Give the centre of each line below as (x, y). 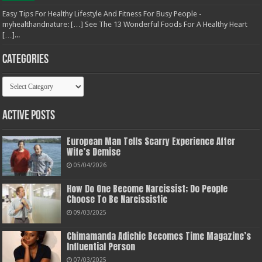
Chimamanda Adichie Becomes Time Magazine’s (159, 236)
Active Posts (29, 116)
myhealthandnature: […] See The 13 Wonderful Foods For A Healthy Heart (125, 25)
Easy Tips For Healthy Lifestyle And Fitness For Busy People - (102, 14)
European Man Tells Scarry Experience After (151, 142)
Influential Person (101, 247)
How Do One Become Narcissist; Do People (147, 189)
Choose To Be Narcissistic (117, 199)
